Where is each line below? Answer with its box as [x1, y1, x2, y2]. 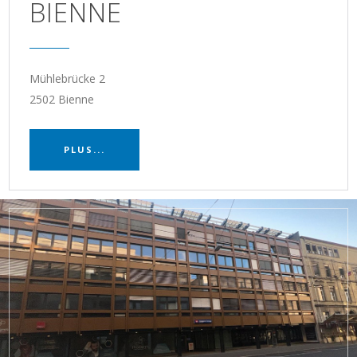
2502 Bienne [29, 91, 94, 107]
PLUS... [63, 143, 105, 155]
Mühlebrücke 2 [29, 70, 105, 86]
